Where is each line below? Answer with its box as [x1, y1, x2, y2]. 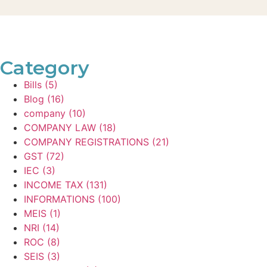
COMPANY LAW [24, 121, 96, 133]
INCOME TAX [24, 178, 83, 191]
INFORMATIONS [24, 193, 95, 205]
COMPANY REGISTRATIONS [24, 135, 149, 148]
